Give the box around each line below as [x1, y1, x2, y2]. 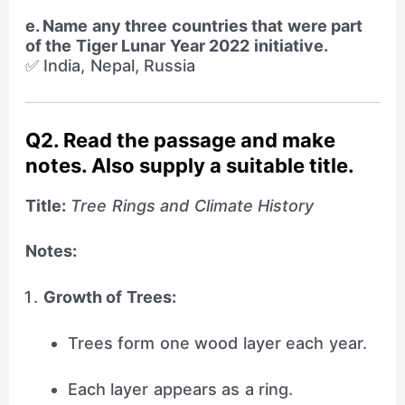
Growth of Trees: [42, 287, 176, 307]
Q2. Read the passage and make [24, 127, 335, 152]
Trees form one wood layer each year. [67, 333, 367, 353]
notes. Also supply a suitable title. [24, 153, 354, 177]
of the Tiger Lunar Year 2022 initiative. [24, 35, 328, 55]
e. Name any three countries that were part [24, 15, 363, 35]
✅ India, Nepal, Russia [24, 55, 196, 75]
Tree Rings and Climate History [71, 195, 315, 215]
